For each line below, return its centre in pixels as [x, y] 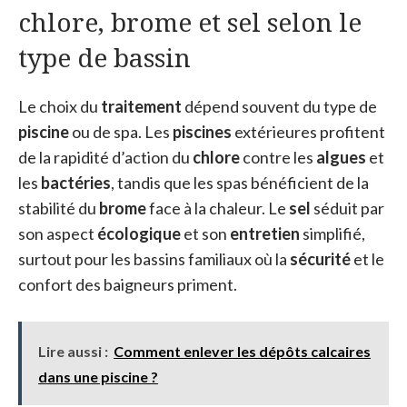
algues [341, 157]
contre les [278, 157]
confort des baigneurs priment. [128, 284]
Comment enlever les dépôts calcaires [242, 351]
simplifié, [333, 233]
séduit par [347, 208]
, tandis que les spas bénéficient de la [240, 182]
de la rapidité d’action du [105, 157]
